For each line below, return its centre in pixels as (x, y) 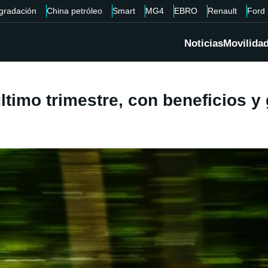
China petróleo (74, 11)
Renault (222, 11)
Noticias (204, 44)
